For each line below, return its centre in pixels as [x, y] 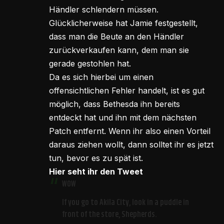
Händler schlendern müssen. [104, 10]
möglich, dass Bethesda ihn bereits [114, 104]
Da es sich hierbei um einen [101, 77]
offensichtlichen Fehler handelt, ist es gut [127, 91]
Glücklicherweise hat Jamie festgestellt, [123, 23]
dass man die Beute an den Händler [116, 37]
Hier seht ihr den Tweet [96, 172]
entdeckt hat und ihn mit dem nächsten [123, 118]
